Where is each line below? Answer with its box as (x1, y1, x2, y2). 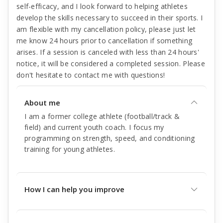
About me (24, 98, 60, 108)
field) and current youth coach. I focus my (24, 122, 164, 132)
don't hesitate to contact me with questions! (16, 70, 165, 80)
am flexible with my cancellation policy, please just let (16, 24, 196, 34)
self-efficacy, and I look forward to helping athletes (16, 1, 188, 11)
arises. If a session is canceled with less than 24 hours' (16, 47, 199, 57)
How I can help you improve (24, 184, 124, 194)
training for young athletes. (24, 144, 115, 154)
